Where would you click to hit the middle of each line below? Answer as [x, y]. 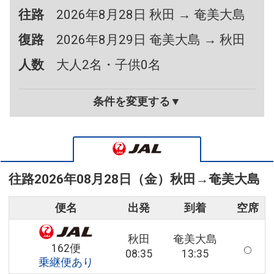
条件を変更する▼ [137, 102]
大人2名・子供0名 [109, 65]
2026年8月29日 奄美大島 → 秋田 [151, 40]
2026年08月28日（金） [102, 180]
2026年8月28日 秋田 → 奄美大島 [151, 15]
